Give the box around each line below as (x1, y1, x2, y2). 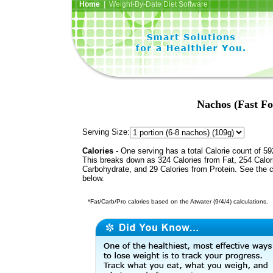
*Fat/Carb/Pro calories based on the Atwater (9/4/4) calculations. (82, 197, 268, 205)
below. (82, 174, 104, 183)
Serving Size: (82, 127, 130, 137)
